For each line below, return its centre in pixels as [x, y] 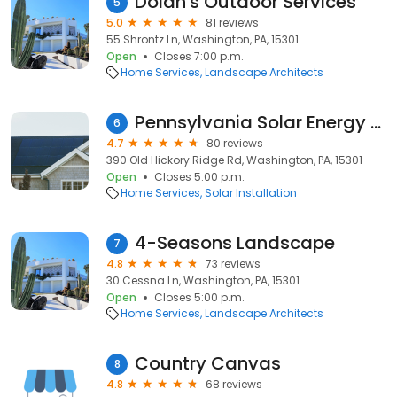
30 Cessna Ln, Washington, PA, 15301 [203, 280]
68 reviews [234, 384]
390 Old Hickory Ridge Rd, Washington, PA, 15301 [234, 160]
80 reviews [235, 143]
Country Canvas [208, 363]
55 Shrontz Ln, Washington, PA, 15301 [202, 39]
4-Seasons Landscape [235, 243]
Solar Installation [251, 193]
